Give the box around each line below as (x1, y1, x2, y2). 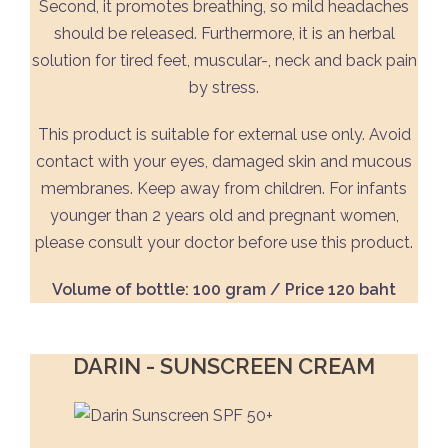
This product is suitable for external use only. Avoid (37, 125, 411, 144)
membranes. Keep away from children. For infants (41, 179, 407, 198)
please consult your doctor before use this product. (35, 233, 413, 252)
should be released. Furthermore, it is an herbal (53, 24, 395, 43)
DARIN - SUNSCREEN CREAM (73, 353, 375, 379)
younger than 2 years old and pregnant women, (49, 206, 399, 225)
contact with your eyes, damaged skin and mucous (36, 152, 412, 171)
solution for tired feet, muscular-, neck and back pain (31, 51, 417, 70)
